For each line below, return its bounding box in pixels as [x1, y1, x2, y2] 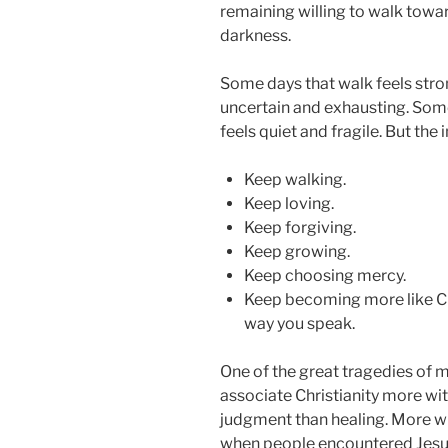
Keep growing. [244, 242, 350, 262]
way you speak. [244, 314, 355, 334]
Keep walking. [244, 170, 346, 190]
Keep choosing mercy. [244, 266, 406, 286]
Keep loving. [244, 194, 334, 214]
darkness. [220, 26, 291, 46]
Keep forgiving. [244, 218, 356, 238]
